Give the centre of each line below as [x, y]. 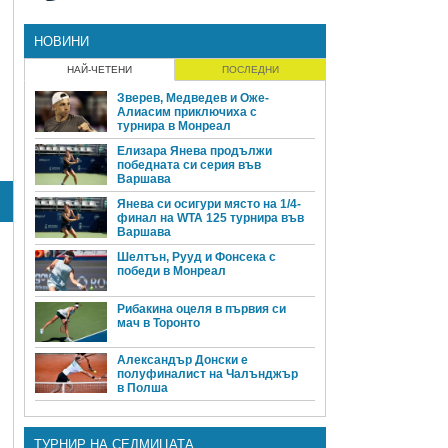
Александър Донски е [182, 359]
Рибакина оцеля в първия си [201, 308]
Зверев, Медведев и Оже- [193, 98]
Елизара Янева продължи [194, 151]
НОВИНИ [61, 42]
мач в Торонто [158, 322]
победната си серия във [189, 165]
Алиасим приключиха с [187, 112]
